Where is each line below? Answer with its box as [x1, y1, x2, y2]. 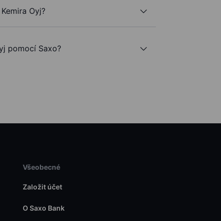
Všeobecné [22, 163, 60, 172]
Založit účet [22, 183, 62, 191]
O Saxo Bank [22, 204, 65, 213]
